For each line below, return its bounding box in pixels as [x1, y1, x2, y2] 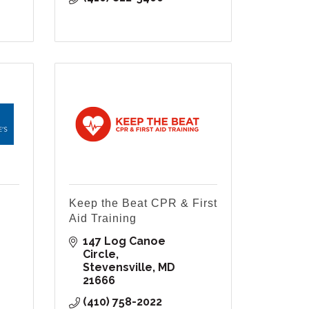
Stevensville [82, 261, 152, 275]
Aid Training [68, 212, 137, 225]
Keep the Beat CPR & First [68, 197, 217, 210]
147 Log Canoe [82, 235, 166, 248]
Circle [82, 248, 116, 261]
